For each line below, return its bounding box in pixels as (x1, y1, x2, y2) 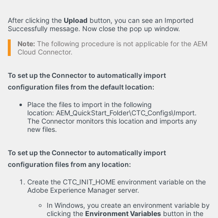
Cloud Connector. (18, 47, 73, 56)
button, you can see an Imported (88, 16, 194, 24)
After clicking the (8, 16, 64, 24)
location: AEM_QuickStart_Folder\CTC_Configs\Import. (27, 108, 197, 117)
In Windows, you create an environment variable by (47, 201, 210, 209)
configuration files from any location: (8, 160, 131, 168)
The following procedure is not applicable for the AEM (35, 39, 207, 48)
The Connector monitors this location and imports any (27, 116, 197, 125)
